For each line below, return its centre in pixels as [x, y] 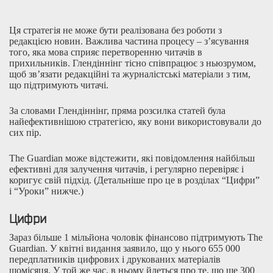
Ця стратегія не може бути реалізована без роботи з [115, 30]
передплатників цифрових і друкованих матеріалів [115, 260]
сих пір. [25, 133]
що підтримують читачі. [59, 85]
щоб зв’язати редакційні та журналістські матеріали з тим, [130, 74]
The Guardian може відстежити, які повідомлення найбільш [132, 158]
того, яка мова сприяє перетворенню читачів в [106, 52]
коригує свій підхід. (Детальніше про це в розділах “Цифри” [134, 180]
